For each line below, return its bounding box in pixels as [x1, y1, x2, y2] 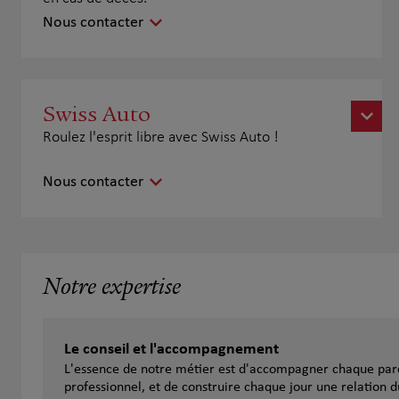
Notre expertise [43, 275, 181, 301]
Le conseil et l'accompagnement [64, 340, 279, 358]
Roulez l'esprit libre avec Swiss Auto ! [43, 128, 279, 146]
